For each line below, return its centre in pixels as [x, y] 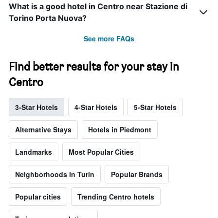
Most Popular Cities [101, 152]
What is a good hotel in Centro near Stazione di [98, 6]
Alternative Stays [43, 129]
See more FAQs [109, 38]
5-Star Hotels [155, 107]
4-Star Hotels [96, 107]
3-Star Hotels [36, 107]
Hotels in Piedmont [120, 129]
